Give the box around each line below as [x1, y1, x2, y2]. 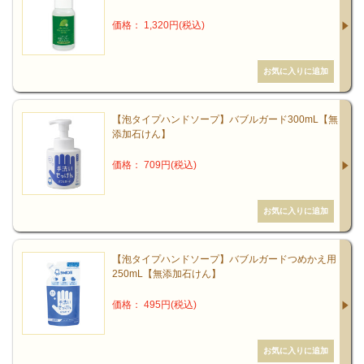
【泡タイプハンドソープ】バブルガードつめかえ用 [111, 253, 336, 266]
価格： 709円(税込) [111, 159, 197, 171]
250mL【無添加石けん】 [111, 268, 221, 280]
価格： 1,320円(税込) [111, 19, 205, 32]
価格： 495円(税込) [111, 299, 197, 311]
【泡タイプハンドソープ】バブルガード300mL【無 [111, 114, 338, 126]
